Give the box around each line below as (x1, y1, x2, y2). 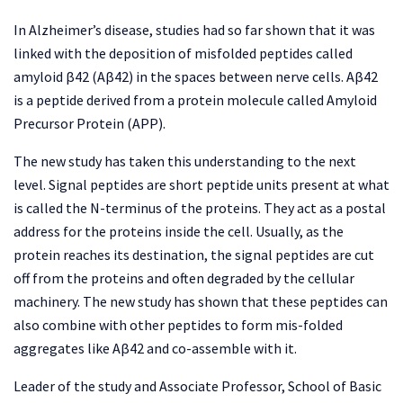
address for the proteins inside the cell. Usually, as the (13, 222, 344, 241)
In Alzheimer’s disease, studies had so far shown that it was (13, 21, 375, 40)
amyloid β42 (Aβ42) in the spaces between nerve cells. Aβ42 (13, 67, 378, 86)
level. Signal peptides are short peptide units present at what (13, 175, 390, 194)
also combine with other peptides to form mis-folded (13, 316, 343, 335)
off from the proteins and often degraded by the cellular (13, 269, 354, 288)
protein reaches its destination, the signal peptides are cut (13, 246, 374, 264)
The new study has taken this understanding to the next (13, 152, 356, 171)
